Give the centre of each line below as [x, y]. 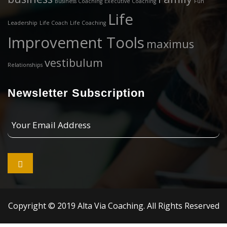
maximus [170, 44]
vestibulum [74, 63]
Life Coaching [88, 23]
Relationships [25, 65]
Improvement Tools [76, 43]
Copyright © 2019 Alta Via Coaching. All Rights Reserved [113, 206]
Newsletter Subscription [76, 93]
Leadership [23, 23]
